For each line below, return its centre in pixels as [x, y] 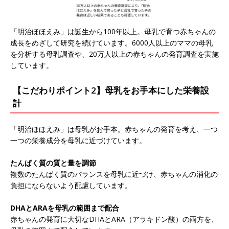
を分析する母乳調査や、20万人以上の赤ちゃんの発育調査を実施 [114, 54]
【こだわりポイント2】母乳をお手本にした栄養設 [111, 90]
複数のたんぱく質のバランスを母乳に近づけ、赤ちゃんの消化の [114, 174]
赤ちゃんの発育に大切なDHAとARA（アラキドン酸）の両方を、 [114, 219]
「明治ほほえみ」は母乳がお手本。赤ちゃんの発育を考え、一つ [114, 129]
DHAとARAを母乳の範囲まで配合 [65, 208]
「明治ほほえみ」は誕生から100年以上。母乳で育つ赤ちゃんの [113, 32]
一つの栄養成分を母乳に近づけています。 [78, 141]
